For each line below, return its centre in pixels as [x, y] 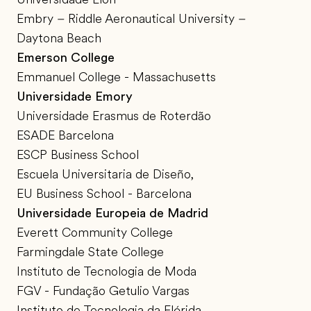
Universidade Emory [75, 97]
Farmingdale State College [90, 252]
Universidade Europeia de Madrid [112, 213]
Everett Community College [95, 233]
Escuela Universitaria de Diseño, [105, 175]
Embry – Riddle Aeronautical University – [131, 19]
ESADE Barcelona [65, 136]
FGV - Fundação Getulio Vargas [103, 291]
